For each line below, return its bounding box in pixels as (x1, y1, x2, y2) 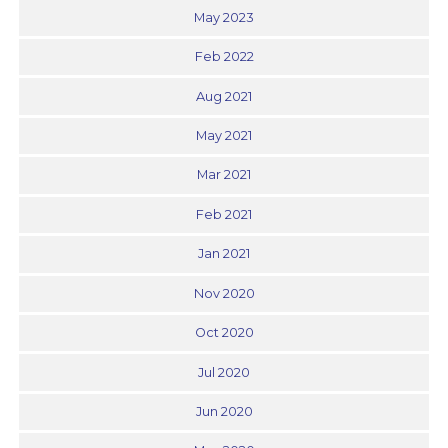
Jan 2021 (198, 246, 250, 262)
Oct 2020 (194, 325, 254, 341)
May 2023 (194, 9, 254, 25)
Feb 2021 (196, 206, 252, 222)
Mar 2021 (197, 167, 251, 183)
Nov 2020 (193, 285, 255, 301)
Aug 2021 (196, 88, 252, 104)
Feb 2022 (194, 49, 254, 65)
